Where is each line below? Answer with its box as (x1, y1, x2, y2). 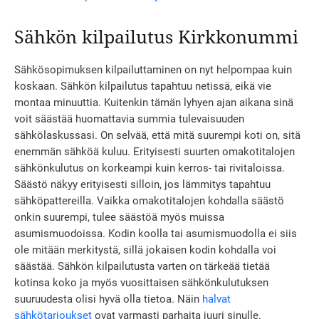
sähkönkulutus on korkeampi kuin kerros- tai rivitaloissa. (14, 162, 285, 175)
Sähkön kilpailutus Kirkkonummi (14, 24, 298, 49)
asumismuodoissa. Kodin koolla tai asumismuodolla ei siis (14, 227, 297, 241)
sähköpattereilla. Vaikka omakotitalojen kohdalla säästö (14, 194, 284, 208)
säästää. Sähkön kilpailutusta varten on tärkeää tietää (14, 260, 270, 273)
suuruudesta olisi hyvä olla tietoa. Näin (14, 293, 202, 306)
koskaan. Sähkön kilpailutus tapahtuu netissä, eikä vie (14, 80, 271, 93)
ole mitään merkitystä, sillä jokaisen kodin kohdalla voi (14, 244, 276, 257)
